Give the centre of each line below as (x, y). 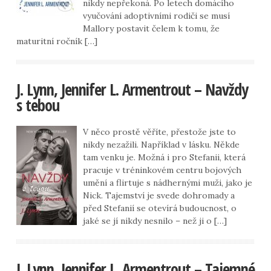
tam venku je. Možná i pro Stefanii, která (164, 157)
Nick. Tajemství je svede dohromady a (158, 195)
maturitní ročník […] (57, 41)
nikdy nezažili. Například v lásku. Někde (161, 144)
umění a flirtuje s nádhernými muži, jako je (167, 182)
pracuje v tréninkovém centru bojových (162, 170)
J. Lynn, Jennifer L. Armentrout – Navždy (132, 89)
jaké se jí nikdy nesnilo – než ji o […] (155, 220)
